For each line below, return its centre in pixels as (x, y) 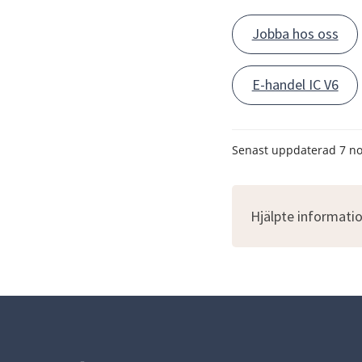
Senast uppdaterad (286, 150)
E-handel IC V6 (295, 85)
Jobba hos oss (295, 34)
